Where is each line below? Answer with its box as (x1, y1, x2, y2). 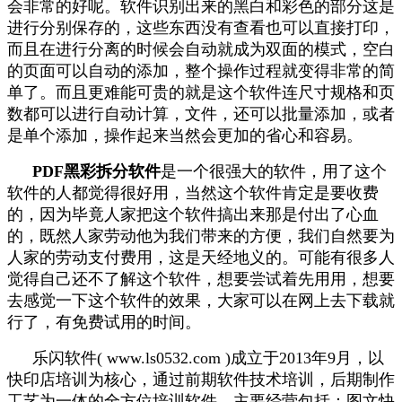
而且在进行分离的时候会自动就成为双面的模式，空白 (7, 40, 395, 59)
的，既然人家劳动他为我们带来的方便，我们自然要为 (7, 227, 395, 246)
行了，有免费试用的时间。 (7, 313, 201, 332)
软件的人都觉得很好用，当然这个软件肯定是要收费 (7, 184, 379, 203)
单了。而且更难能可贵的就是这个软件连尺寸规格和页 (7, 83, 395, 102)
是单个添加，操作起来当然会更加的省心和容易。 (7, 127, 363, 145)
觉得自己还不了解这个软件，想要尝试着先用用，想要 (7, 270, 395, 289)
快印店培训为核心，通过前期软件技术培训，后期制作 (7, 371, 395, 389)
